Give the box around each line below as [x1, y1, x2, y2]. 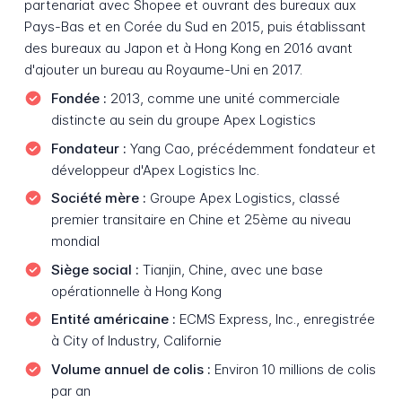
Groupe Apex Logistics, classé [145, 189, 340, 207]
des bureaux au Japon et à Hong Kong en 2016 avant [23, 39, 353, 57]
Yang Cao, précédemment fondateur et [126, 139, 376, 157]
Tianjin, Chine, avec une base [138, 260, 323, 278]
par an [50, 381, 91, 399]
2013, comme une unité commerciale [106, 89, 340, 107]
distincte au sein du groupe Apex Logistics [50, 110, 316, 128]
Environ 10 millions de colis [210, 360, 376, 378]
